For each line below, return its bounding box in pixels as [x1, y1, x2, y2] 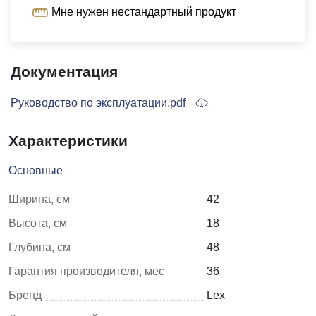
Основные [8, 164, 63, 176]
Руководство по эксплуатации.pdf [11, 96, 188, 109]
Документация [11, 63, 118, 80]
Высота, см [8, 217, 67, 229]
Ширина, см [8, 193, 70, 205]
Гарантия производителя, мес [8, 265, 164, 277]
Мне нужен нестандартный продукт [51, 5, 236, 18]
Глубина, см [8, 241, 71, 253]
